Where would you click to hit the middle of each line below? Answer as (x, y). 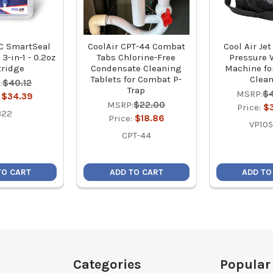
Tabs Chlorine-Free (136, 58)
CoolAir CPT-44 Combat (136, 47)
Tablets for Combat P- (136, 80)
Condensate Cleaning (136, 69)
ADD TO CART (136, 172)
